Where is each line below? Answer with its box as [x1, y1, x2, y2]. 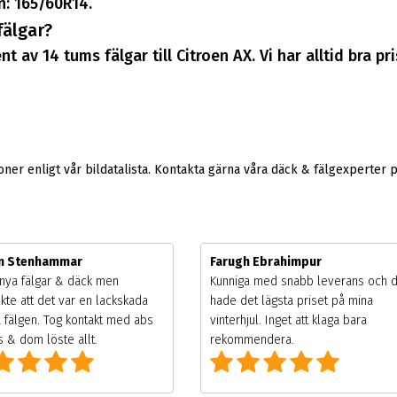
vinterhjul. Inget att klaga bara [209, 312, 367, 328]
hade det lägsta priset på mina [209, 292, 373, 308]
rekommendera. [209, 331, 294, 347]
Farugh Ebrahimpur [209, 253, 322, 269]
